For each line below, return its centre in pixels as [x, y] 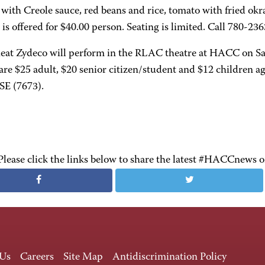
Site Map [83, 257]
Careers [37, 257]
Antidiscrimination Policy [169, 257]
